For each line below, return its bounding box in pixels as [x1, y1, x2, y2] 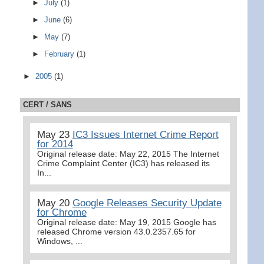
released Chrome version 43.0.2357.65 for [37, 226, 196, 236]
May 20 [37, 197, 72, 209]
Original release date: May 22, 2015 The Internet [37, 148, 219, 159]
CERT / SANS [22, 100, 72, 110]
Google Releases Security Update [72, 197, 222, 209]
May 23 [37, 128, 72, 140]
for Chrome [37, 206, 87, 218]
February [44, 49, 77, 58]
